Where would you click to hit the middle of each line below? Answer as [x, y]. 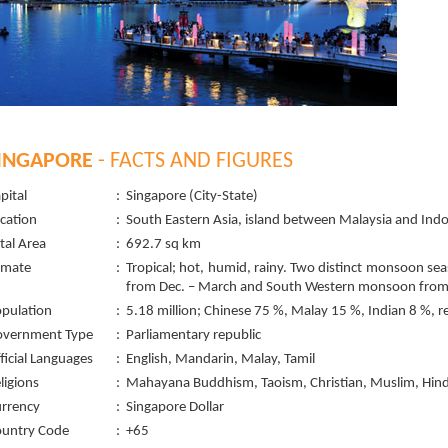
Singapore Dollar [175, 407]
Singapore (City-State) [192, 196]
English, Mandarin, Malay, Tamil [220, 359]
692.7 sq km [163, 244]
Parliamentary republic [193, 335]
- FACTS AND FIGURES [193, 161]
